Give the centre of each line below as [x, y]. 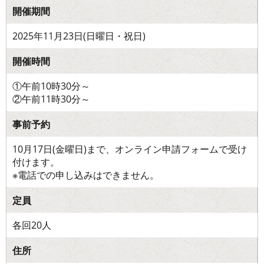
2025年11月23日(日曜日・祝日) [79, 36]
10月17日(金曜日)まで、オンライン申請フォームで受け [130, 149]
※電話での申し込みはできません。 [86, 175]
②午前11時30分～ [51, 99]
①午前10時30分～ [51, 86]
